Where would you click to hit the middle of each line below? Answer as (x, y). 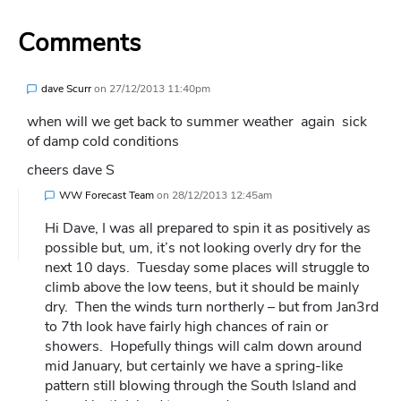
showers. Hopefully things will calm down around (203, 346)
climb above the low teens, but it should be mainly (202, 287)
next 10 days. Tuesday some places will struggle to (207, 267)
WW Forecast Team (107, 195)
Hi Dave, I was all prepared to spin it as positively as (208, 228)
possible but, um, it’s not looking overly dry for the (203, 247)
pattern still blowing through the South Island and (200, 385)
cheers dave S (71, 170)
